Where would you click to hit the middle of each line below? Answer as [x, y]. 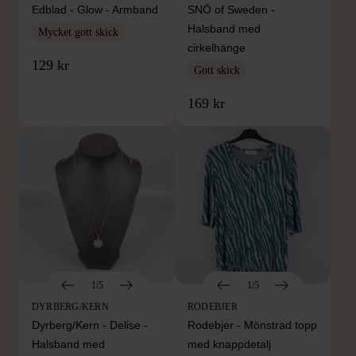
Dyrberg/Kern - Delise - [90, 325]
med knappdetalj [229, 344]
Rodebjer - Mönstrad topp [252, 325]
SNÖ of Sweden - [231, 9]
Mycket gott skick [78, 32]
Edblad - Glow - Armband [95, 9]
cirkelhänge [217, 47]
